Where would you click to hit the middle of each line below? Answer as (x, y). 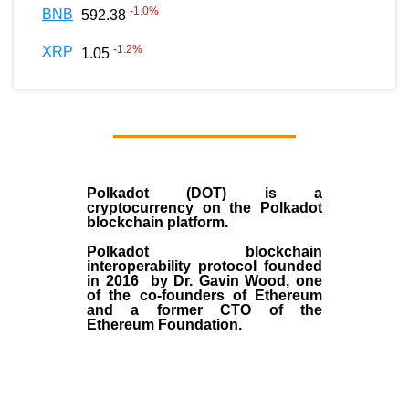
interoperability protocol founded (204, 267)
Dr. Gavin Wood (230, 281)
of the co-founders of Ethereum (204, 296)
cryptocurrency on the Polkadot (204, 208)
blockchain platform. (159, 223)
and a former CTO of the (204, 310)
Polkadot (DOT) (176, 194)
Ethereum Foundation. (164, 325)
